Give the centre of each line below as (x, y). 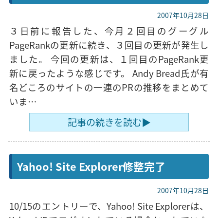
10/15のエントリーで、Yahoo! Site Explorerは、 (109, 206)
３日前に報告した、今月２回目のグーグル (109, 30)
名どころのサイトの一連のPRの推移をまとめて (109, 87)
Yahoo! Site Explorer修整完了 (91, 166)
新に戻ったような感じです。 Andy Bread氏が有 (109, 73)
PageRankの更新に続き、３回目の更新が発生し (109, 45)
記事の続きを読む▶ (109, 122)
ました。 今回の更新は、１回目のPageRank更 (109, 59)
